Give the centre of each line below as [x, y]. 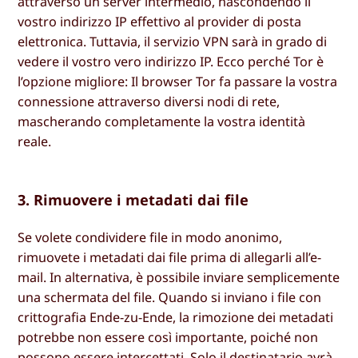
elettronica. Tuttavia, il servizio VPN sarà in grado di [173, 41]
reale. [35, 141]
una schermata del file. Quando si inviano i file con [170, 298]
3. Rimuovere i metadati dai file [133, 199]
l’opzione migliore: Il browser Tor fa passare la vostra [178, 81]
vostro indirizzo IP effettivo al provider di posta [160, 21]
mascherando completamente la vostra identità [162, 121]
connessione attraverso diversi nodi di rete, [149, 101]
